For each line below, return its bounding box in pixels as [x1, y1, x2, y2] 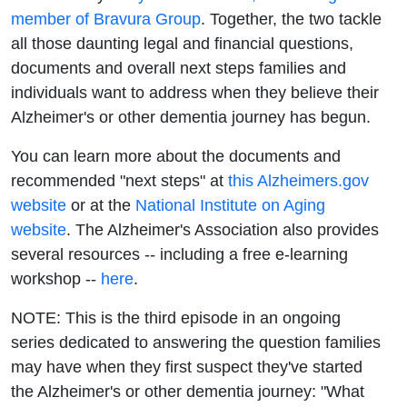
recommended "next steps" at [11, 170, 228, 190]
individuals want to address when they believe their [11, 82, 379, 102]
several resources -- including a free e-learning [11, 243, 348, 263]
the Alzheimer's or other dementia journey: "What [11, 381, 364, 401]
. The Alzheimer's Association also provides [66, 219, 379, 239]
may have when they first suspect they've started [11, 356, 362, 376]
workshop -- [11, 268, 101, 288]
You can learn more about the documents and [11, 145, 341, 165]
